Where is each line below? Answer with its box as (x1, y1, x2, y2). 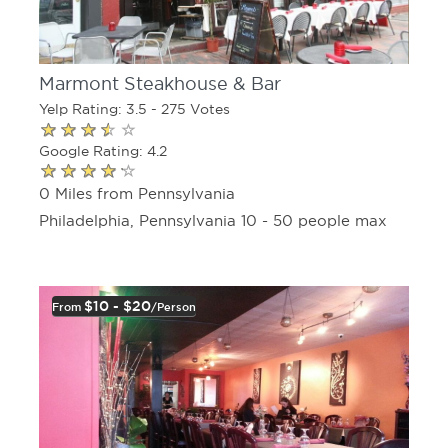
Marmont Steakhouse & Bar (39, 74, 281, 95)
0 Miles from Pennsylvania (39, 185, 235, 202)
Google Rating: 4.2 (39, 142, 167, 159)
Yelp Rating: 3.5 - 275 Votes (39, 101, 230, 118)
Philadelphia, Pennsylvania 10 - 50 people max (39, 212, 387, 229)
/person (151, 301, 196, 313)
